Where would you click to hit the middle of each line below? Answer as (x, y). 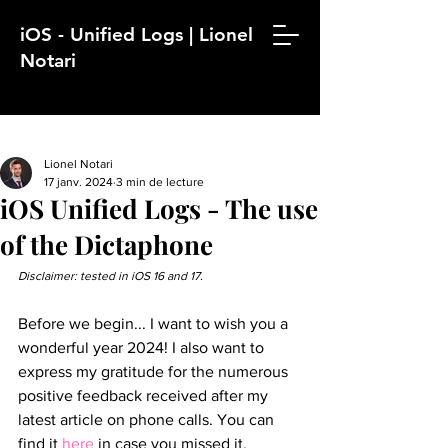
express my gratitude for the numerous (155, 371)
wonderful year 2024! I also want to (143, 347)
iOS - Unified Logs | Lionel (136, 34)
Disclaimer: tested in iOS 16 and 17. (110, 276)
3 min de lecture (160, 182)
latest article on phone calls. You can (148, 419)
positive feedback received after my (145, 395)
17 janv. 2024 (78, 182)
